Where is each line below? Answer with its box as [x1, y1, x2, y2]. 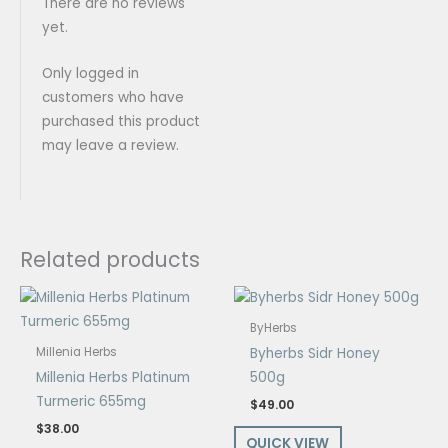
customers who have [41, 87, 184, 107]
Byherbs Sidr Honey [250, 344, 381, 363]
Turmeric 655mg [36, 392, 147, 411]
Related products [20, 244, 200, 274]
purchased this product [41, 111, 200, 131]
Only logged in [41, 63, 139, 83]
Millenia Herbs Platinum [36, 368, 191, 387]
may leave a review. [41, 135, 179, 155]
